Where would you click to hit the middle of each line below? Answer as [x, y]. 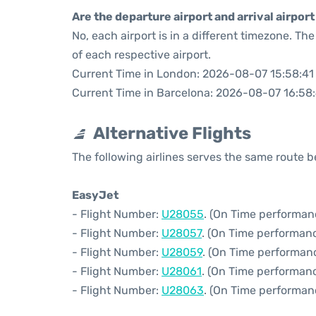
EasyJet [95, 195]
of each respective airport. [141, 55]
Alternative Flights [172, 133]
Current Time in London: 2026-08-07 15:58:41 [193, 74]
